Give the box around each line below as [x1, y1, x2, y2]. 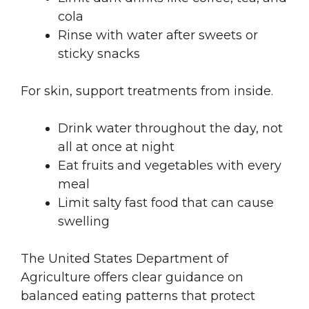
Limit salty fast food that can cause [58, 195, 274, 210]
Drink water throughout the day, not [58, 120, 283, 136]
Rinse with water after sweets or [58, 27, 258, 43]
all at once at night [58, 139, 175, 154]
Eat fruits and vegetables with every [58, 157, 281, 173]
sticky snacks [58, 46, 140, 61]
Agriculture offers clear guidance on [21, 269, 243, 285]
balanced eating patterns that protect [21, 288, 255, 303]
